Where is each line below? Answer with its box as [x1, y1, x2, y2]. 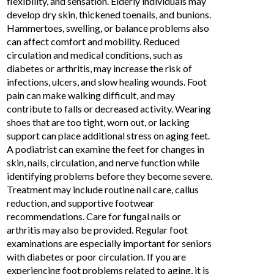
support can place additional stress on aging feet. [7, 130, 210, 142]
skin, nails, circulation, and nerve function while [7, 157, 200, 169]
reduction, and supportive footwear [7, 197, 155, 209]
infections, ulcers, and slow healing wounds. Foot [7, 76, 207, 88]
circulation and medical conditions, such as [7, 49, 183, 61]
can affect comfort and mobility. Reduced [7, 35, 180, 48]
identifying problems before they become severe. [7, 170, 213, 182]
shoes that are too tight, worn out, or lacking [7, 116, 190, 128]
